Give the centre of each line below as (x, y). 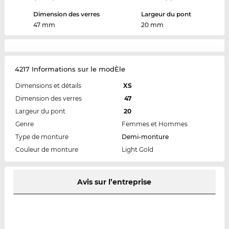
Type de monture (42, 137)
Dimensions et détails (48, 86)
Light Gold (137, 150)
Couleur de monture (47, 150)
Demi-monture (145, 137)
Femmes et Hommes (154, 124)
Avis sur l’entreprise (114, 182)
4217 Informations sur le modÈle (70, 69)
